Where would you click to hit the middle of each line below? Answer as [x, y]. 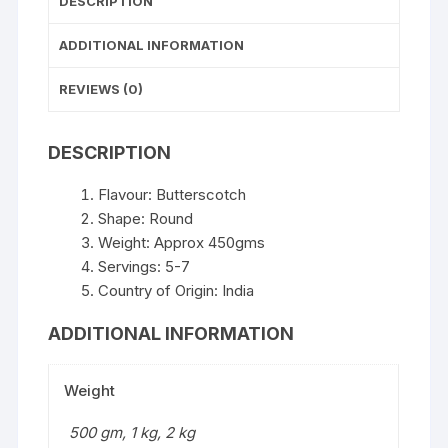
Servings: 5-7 [144, 266]
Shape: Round [146, 218]
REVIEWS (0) [101, 89]
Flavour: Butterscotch [172, 194]
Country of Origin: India [176, 290]
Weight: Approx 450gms [182, 242]
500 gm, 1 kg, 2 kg [132, 432]
